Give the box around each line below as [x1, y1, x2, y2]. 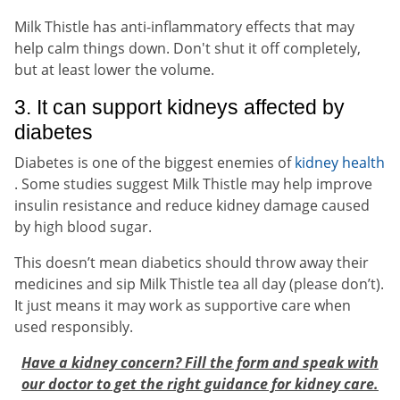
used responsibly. [14, 316, 133, 337]
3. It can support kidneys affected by [14, 95, 345, 119]
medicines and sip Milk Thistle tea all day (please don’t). [14, 273, 384, 294]
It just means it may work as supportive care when [14, 295, 351, 315]
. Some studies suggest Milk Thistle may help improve [14, 173, 372, 194]
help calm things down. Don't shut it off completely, [14, 37, 361, 58]
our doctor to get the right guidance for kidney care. [21, 373, 379, 394]
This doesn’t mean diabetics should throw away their [14, 252, 369, 272]
